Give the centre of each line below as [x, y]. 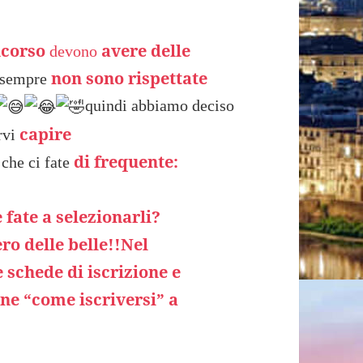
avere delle [144, 51]
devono [74, 51]
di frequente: [126, 162]
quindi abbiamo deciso [160, 106]
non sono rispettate [130, 79]
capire [46, 135]
